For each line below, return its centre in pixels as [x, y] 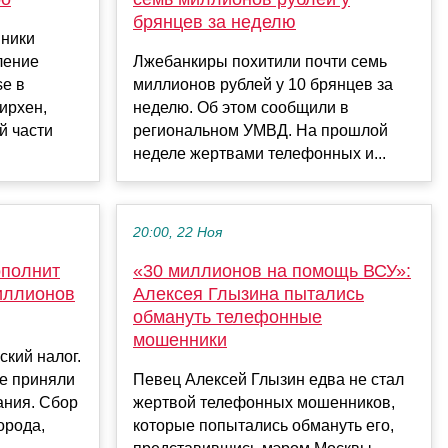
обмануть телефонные [227, 317]
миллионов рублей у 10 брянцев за [263, 85]
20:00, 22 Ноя [177, 233]
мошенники [180, 340]
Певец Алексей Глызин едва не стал [268, 380]
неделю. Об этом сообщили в [241, 108]
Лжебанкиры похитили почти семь [260, 62]
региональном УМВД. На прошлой [260, 131]
